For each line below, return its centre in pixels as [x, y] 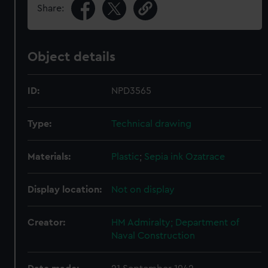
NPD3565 [132, 91]
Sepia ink [164, 157]
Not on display [143, 190]
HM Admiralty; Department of [176, 223]
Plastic [126, 157]
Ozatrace [205, 157]
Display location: [65, 190]
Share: [51, 8]
